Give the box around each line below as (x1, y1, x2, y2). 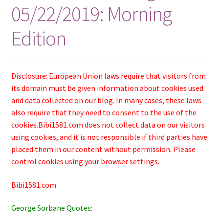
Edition (11, 25, 66, 51)
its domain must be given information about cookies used (11, 83, 203, 93)
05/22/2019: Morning (11, 1, 172, 27)
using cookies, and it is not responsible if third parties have (11, 132, 207, 142)
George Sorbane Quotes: (11, 203, 92, 213)
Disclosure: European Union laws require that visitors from (11, 71, 206, 81)
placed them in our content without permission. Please (11, 144, 196, 154)
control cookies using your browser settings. (11, 156, 159, 166)
